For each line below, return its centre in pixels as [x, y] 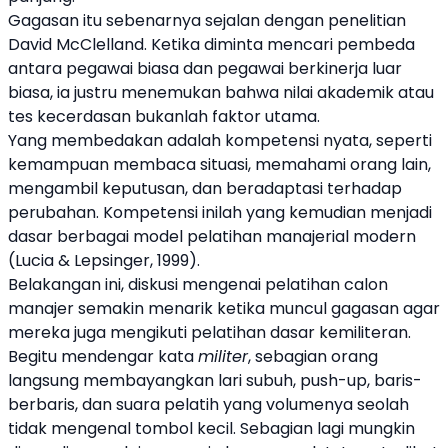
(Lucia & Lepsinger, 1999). [104, 260]
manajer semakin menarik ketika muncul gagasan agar [224, 308]
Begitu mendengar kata [103, 356]
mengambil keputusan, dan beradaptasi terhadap [205, 188]
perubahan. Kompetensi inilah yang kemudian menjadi [220, 212]
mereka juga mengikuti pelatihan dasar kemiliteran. [209, 332]
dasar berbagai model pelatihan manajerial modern [212, 236]
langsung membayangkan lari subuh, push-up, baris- [215, 380]
